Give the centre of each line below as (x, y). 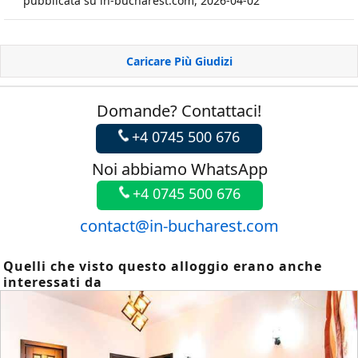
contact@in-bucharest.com (179, 226)
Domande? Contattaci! (179, 111)
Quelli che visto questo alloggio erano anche (163, 266)
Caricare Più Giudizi (179, 61)
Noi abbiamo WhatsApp (180, 169)
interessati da (53, 282)
